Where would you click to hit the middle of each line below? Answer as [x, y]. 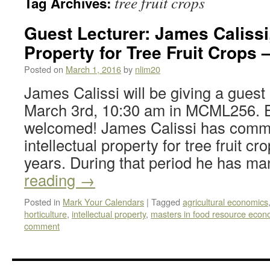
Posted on [44, 69]
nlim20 [148, 69]
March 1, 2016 [93, 69]
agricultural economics [225, 202]
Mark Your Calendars [103, 202]
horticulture [46, 214]
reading [52, 180]
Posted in [42, 202]
